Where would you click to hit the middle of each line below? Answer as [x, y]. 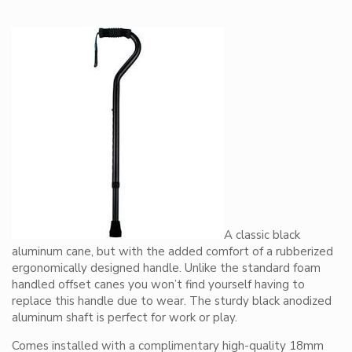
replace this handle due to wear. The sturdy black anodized [172, 301]
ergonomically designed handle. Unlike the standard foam [166, 268]
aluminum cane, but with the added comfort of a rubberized [172, 251]
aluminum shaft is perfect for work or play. [125, 317]
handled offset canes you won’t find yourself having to [158, 284]
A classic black [262, 235]
